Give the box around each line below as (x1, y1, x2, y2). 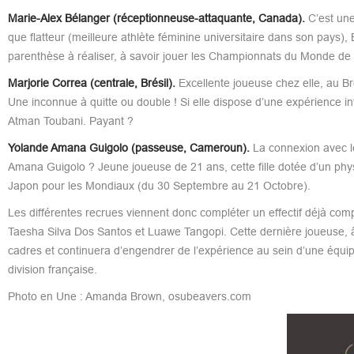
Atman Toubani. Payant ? (7, 114, 134, 127)
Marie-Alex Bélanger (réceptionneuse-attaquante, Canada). (7, 11, 305, 24)
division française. (7, 262, 97, 276)
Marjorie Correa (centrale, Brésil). (7, 76, 175, 89)
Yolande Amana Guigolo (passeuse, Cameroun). (7, 141, 250, 154)
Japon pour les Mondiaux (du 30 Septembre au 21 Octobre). (7, 179, 311, 192)
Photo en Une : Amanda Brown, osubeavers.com (7, 289, 251, 303)
